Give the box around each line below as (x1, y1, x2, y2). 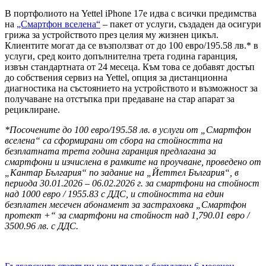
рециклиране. (5, 104, 60, 115)
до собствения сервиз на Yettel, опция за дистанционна (5, 72, 227, 83)
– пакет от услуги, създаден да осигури (100, 19, 261, 30)
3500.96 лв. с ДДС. (5, 221, 78, 232)
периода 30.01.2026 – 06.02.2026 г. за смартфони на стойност (5, 178, 259, 189)
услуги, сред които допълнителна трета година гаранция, (5, 51, 237, 62)
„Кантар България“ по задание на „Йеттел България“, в (5, 167, 239, 178)
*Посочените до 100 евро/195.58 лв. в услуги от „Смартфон (5, 125, 251, 135)
